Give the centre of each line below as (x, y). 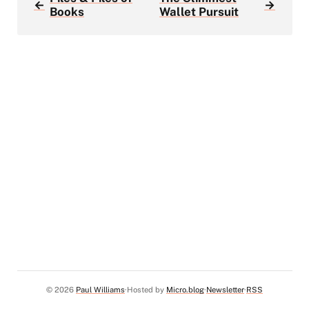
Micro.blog (185, 290)
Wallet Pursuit (199, 11)
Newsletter (225, 290)
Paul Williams (100, 290)
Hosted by (147, 290)
